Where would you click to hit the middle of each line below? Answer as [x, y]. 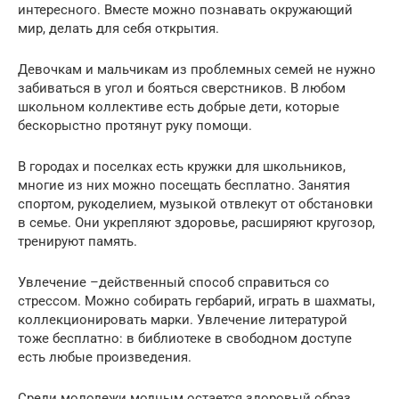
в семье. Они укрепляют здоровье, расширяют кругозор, [196, 222]
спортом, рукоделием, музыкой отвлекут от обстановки [195, 204]
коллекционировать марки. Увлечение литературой [183, 319]
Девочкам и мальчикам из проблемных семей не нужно [197, 69]
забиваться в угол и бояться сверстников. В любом [182, 88]
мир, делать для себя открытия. [118, 28]
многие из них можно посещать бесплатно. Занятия [184, 185]
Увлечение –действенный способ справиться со [174, 282]
